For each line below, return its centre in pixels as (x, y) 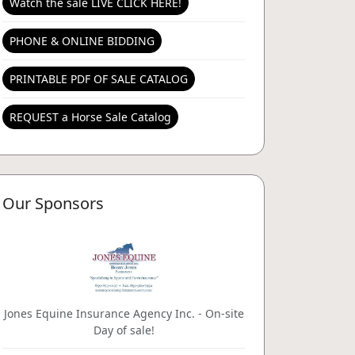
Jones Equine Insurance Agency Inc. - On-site (124, 314)
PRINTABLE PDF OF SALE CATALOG (99, 79)
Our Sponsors (53, 204)
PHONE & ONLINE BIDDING (82, 41)
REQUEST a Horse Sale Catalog (90, 117)
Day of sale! (124, 330)
